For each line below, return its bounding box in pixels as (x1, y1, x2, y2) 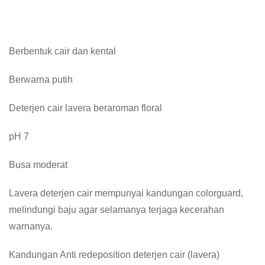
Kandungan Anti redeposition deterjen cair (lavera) (9, 250, 219, 260)
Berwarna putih (9, 75, 73, 85)
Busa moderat (9, 160, 67, 170)
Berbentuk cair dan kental (9, 46, 116, 56)
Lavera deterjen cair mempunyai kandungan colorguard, (9, 188, 243, 198)
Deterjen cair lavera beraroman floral (9, 103, 162, 113)
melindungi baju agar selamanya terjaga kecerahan (9, 205, 224, 215)
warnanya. (9, 221, 53, 231)
